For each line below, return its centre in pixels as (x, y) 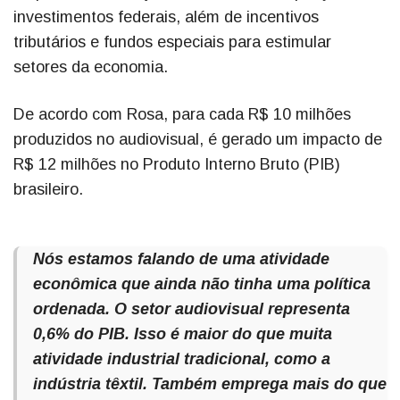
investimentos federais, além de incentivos (166, 17)
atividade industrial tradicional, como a (182, 359)
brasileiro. (50, 190)
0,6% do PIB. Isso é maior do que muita (183, 334)
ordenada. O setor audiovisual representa (192, 309)
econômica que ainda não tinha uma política (202, 284)
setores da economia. (91, 67)
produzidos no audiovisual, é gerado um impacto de (198, 140)
